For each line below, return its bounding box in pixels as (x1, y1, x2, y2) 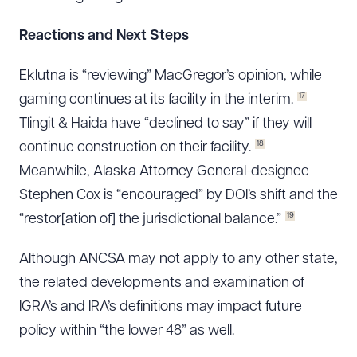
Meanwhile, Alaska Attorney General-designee (19, 164, 309, 179)
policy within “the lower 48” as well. (19, 324, 234, 339)
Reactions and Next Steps (19, 29, 189, 44)
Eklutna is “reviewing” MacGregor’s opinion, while (19, 69, 322, 84)
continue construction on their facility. (19, 140, 251, 155)
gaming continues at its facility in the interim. (19, 92, 293, 108)
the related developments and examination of (19, 276, 304, 291)
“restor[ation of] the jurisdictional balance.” (19, 212, 281, 227)
